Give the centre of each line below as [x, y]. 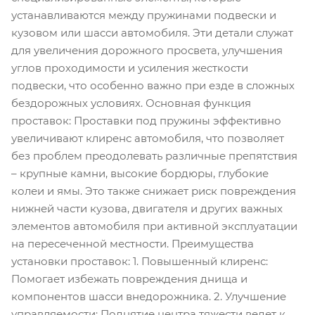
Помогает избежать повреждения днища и [129, 279]
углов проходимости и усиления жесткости [130, 68]
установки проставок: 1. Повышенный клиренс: [140, 261]
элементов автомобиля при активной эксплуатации [154, 226]
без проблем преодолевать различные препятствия [154, 156]
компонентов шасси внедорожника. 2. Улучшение [149, 296]
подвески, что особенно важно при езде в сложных [153, 85]
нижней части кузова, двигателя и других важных [147, 208]
